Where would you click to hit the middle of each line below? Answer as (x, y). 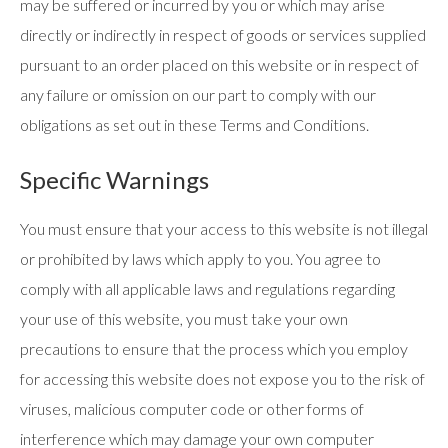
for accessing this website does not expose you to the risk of (222, 378)
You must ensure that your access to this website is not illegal (224, 228)
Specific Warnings (114, 179)
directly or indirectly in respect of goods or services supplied (223, 34)
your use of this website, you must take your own (184, 318)
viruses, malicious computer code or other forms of (192, 408)
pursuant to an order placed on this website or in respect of (219, 64)
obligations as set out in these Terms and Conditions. (194, 124)
